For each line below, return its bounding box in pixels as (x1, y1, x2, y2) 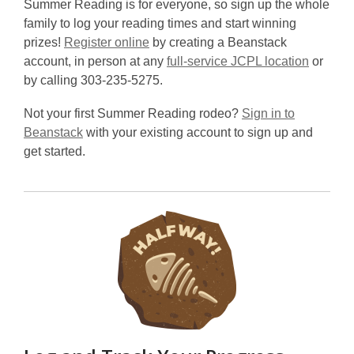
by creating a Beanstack (149, 35, 287, 49)
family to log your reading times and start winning (24, 16, 296, 30)
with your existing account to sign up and (83, 125, 313, 139)
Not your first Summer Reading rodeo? (24, 106, 242, 120)
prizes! (24, 35, 64, 49)
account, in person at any (24, 54, 167, 68)
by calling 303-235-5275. (24, 73, 163, 87)
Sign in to (242, 106, 295, 120)
